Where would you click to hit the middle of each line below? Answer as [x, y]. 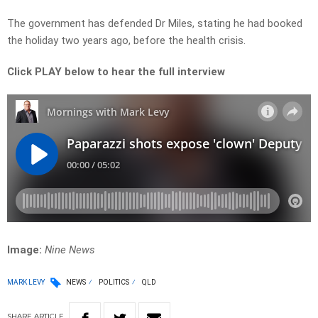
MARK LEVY [26, 282]
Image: [26, 250]
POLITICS [114, 283]
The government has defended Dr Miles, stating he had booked [155, 24]
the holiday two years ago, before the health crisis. [126, 41]
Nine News [71, 250]
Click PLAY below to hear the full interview [116, 72]
